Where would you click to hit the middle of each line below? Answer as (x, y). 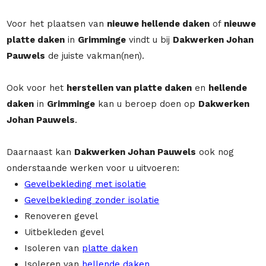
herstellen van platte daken (129, 88)
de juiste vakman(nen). (95, 56)
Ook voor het (37, 88)
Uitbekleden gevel (64, 232)
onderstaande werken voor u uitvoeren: (93, 168)
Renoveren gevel (61, 216)
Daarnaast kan (41, 152)
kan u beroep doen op (147, 104)
